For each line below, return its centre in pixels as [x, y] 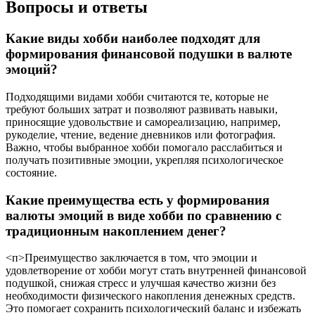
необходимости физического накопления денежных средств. [150, 296]
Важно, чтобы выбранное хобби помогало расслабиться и [144, 147]
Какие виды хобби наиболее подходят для [133, 39]
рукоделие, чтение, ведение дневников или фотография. [141, 134]
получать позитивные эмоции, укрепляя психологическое [144, 160]
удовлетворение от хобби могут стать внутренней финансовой [156, 271]
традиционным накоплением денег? [116, 231]
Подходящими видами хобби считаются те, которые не [137, 96]
